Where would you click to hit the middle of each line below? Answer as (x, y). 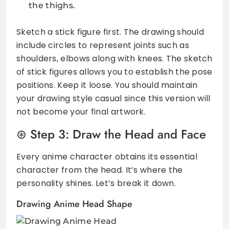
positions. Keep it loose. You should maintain (107, 85)
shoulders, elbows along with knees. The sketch (114, 58)
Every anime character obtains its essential (107, 156)
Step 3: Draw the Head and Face (118, 134)
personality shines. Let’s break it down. (96, 183)
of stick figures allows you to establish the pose (114, 72)
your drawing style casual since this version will (113, 98)
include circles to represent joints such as (103, 45)
